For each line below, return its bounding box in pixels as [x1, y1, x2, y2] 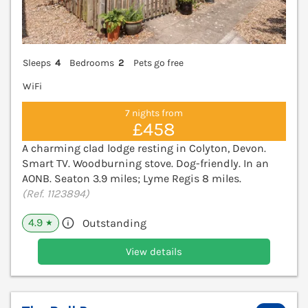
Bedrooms [69, 57, 115, 69]
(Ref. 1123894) [22, 187, 89, 201]
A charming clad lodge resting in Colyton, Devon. [22, 142, 266, 155]
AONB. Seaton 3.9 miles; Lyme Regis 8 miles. [22, 172, 241, 186]
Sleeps [23, 57, 51, 69]
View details [126, 245, 182, 258]
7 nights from [125, 107, 183, 119]
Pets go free [133, 57, 184, 69]
